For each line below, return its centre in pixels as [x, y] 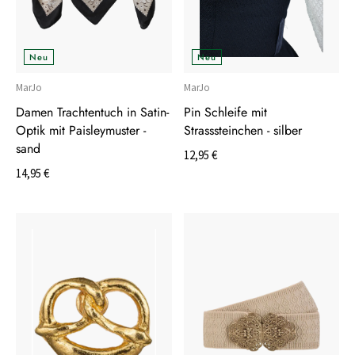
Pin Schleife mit [225, 113]
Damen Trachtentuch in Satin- [92, 113]
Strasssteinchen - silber [242, 131]
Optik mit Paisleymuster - [81, 131]
